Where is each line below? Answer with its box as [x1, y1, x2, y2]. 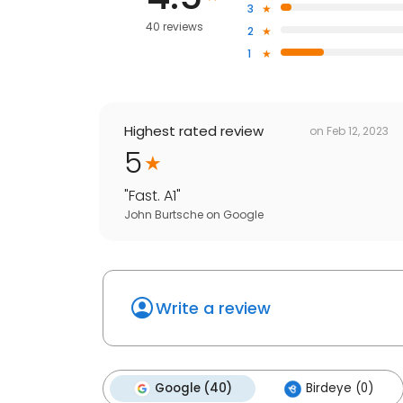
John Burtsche [124, 207, 203, 223]
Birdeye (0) [306, 380, 373, 398]
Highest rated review [124, 121, 264, 141]
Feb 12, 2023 [327, 122, 389, 139]
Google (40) [155, 380, 232, 398]
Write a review [156, 297, 271, 320]
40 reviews [146, 19, 204, 35]
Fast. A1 [129, 185, 176, 207]
